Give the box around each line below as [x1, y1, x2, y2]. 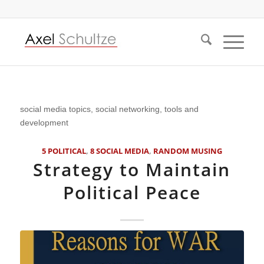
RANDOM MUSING [153, 146, 222, 156]
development [19, 117, 68, 127]
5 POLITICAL [41, 146, 86, 156]
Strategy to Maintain [33, 157, 231, 181]
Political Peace [62, 180, 201, 204]
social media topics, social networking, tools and [19, 104, 199, 114]
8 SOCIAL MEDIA [90, 146, 149, 156]
